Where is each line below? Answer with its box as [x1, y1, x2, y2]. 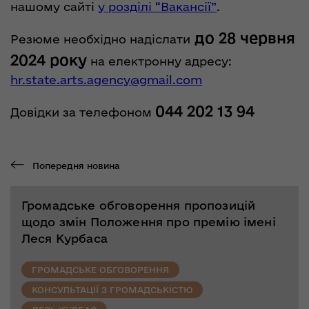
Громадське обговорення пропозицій [21, 199, 256, 212]
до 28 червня [190, 30, 295, 47]
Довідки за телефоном [10, 106, 155, 119]
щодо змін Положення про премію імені [21, 215, 276, 229]
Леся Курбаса [21, 232, 108, 246]
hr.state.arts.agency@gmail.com [10, 73, 202, 87]
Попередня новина [30, 161, 120, 171]
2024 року [10, 52, 87, 69]
